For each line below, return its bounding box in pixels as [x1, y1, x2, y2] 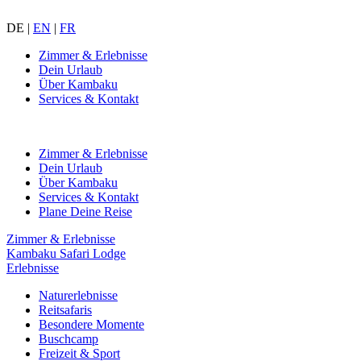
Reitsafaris [39, 303, 92, 317]
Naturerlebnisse [39, 288, 118, 302]
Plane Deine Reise [39, 205, 132, 218]
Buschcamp [39, 332, 98, 346]
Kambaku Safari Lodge [6, 247, 126, 260]
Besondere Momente [39, 317, 144, 331]
